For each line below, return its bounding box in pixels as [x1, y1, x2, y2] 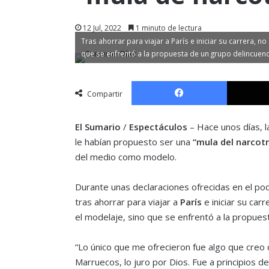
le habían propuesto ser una [74, 135, 193, 148]
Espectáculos [128, 120, 187, 133]
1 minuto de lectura [133, 22, 202, 33]
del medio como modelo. [74, 150, 177, 163]
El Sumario [74, 120, 123, 133]
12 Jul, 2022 [82, 22, 121, 33]
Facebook [226, 74, 262, 86]
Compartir [86, 88, 122, 99]
